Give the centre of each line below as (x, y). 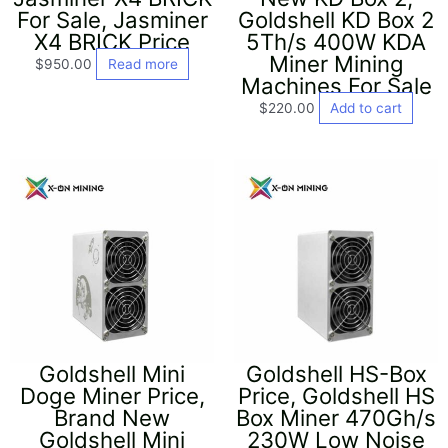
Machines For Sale (336, 85)
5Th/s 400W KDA (336, 41)
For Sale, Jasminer (112, 19)
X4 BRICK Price (112, 41)
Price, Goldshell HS (336, 395)
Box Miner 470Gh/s (336, 417)
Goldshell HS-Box (336, 373)
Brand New (112, 417)
